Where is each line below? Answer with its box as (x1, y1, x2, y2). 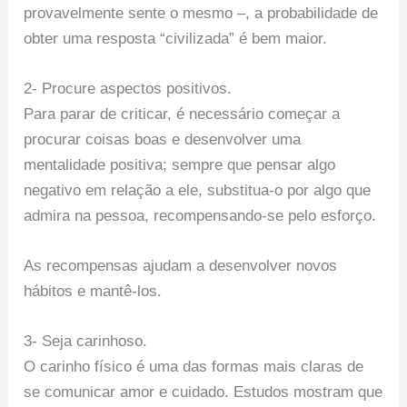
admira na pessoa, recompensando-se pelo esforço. (24, 206, 377, 224)
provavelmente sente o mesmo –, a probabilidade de (24, 4, 379, 22)
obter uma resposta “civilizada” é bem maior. (24, 29, 328, 47)
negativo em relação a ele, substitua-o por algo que (24, 181, 372, 199)
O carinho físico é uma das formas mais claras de (24, 358, 364, 376)
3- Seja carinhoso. (24, 333, 148, 351)
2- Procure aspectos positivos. (24, 79, 233, 97)
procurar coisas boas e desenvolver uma (24, 130, 302, 148)
